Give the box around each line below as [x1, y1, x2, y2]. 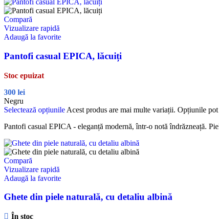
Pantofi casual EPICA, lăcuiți [4, 51, 122, 62]
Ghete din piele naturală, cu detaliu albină [4, 192, 173, 202]
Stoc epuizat [4, 71, 44, 80]
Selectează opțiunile [4, 105, 65, 114]
